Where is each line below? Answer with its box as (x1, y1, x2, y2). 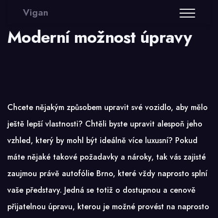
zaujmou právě (7, 167, 62, 179)
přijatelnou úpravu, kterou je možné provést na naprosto (7, 200, 209, 212)
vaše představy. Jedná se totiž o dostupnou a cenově (7, 184, 196, 196)
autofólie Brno (62, 167, 113, 179)
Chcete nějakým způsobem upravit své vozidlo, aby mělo (7, 101, 208, 113)
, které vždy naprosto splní (113, 167, 207, 179)
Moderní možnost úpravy (7, 25, 192, 49)
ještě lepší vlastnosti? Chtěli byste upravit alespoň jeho (7, 118, 202, 129)
